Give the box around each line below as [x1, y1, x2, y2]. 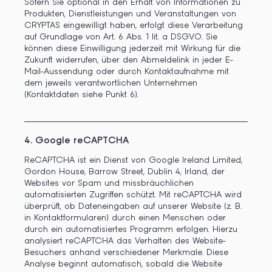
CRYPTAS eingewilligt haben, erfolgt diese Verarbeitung [24, 21, 243, 30]
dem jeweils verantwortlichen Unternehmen [24, 78, 197, 88]
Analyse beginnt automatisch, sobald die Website [24, 260, 222, 269]
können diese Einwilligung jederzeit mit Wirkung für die [24, 44, 240, 53]
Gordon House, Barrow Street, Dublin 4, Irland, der [24, 168, 225, 177]
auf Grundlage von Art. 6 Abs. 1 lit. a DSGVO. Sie [24, 32, 217, 42]
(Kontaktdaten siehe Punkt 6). [24, 90, 142, 100]
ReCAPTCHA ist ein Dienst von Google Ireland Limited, [24, 156, 242, 165]
